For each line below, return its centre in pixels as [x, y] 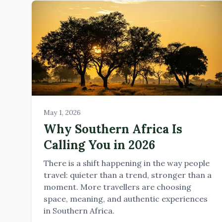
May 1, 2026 [62, 112]
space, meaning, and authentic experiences [126, 199]
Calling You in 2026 [99, 145]
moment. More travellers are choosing [117, 187]
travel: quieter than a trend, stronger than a [128, 175]
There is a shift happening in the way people [127, 163]
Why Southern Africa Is [113, 129]
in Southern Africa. [79, 211]
